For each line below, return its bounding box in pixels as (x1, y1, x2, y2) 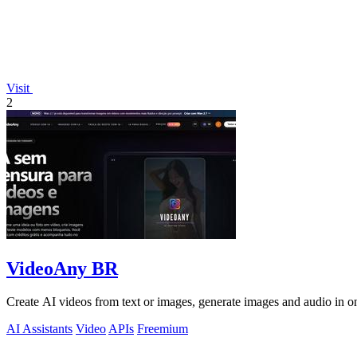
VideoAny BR (6, 257, 118, 279)
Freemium (137, 322, 188, 336)
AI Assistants (6, 322, 73, 336)
